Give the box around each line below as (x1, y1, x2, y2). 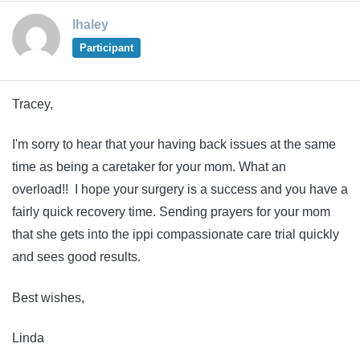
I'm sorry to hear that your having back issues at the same (12, 137, 336, 152)
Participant (79, 41, 133, 54)
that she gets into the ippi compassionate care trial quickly (12, 227, 339, 242)
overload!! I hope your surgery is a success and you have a (12, 182, 348, 197)
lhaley (72, 17, 108, 31)
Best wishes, (12, 290, 84, 305)
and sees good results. (12, 250, 141, 264)
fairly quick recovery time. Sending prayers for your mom (12, 205, 330, 219)
